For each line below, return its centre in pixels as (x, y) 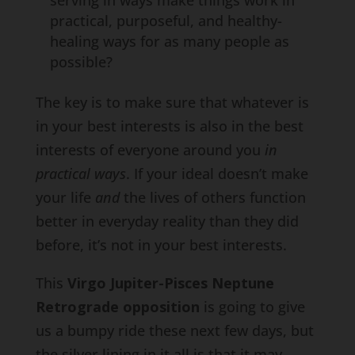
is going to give (252, 307)
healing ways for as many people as (169, 41)
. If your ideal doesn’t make (217, 174)
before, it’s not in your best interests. (161, 245)
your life (65, 197)
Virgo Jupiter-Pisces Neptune (170, 283)
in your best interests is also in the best (169, 126)
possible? (81, 62)
